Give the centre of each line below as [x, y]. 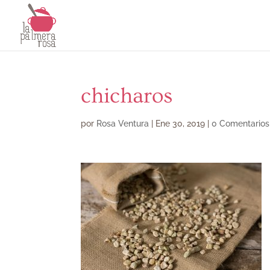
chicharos [127, 96]
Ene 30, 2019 [181, 124]
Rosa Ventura [123, 124]
